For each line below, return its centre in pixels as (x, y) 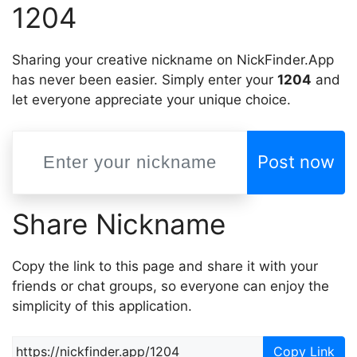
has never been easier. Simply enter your (145, 80)
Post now (296, 162)
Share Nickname (119, 224)
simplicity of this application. (102, 306)
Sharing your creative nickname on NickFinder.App (173, 60)
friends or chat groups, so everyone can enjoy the (171, 286)
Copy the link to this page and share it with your (165, 266)
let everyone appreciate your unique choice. (151, 100)
